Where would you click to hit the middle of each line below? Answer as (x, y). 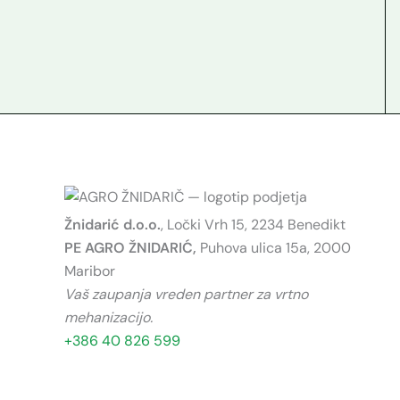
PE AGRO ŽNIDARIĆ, (132, 248)
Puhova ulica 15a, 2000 (275, 248)
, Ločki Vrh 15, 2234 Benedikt (253, 225)
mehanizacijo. (108, 318)
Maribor (90, 271)
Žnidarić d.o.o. (112, 225)
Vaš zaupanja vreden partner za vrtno (186, 295)
